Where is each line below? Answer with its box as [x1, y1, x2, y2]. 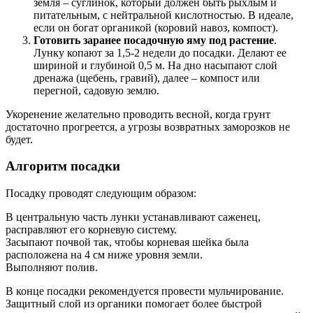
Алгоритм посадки [6, 159, 120, 174]
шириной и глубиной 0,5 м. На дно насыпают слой [34, 59, 277, 71]
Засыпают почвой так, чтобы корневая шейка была [6, 236, 249, 248]
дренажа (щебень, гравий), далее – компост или [34, 71, 260, 84]
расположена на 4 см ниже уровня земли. [6, 249, 203, 261]
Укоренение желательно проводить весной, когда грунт [6, 108, 270, 120]
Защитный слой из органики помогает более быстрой [6, 298, 262, 310]
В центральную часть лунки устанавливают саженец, [6, 211, 261, 223]
